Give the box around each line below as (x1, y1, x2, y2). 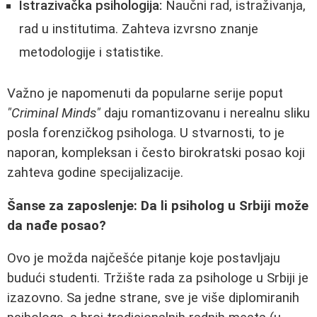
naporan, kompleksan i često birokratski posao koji (7, 144, 305, 161)
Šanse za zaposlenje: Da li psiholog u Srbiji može (7, 197, 309, 214)
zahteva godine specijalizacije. (7, 164, 183, 180)
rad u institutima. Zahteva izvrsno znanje (19, 21, 258, 38)
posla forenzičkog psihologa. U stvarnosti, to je (7, 125, 284, 141)
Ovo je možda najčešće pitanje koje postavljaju (7, 250, 280, 267)
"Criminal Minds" (7, 105, 100, 121)
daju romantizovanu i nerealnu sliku (100, 105, 310, 121)
